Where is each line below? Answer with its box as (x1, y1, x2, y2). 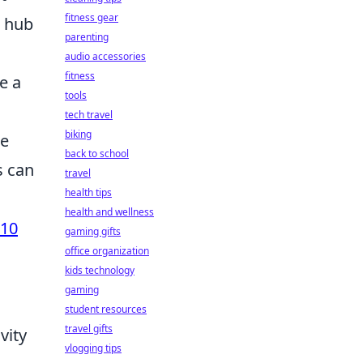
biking (65, 127, 92, 141)
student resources (65, 302, 147, 316)
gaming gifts (65, 224, 121, 238)
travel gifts (65, 322, 113, 335)
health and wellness (65, 205, 154, 219)
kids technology (65, 263, 135, 277)
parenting (65, 30, 109, 44)
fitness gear (65, 11, 118, 24)
